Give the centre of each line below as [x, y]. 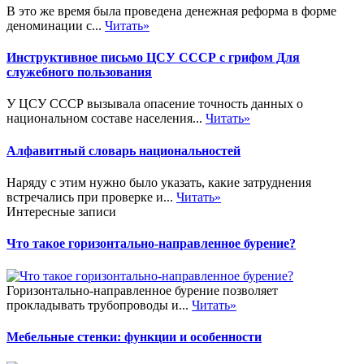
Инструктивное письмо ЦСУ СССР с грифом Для [153, 58]
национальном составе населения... [106, 119]
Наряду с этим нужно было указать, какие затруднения [159, 182]
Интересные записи [61, 211]
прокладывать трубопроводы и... [99, 305]
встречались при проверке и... [91, 197]
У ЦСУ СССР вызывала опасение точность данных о [155, 104]
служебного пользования [79, 72]
